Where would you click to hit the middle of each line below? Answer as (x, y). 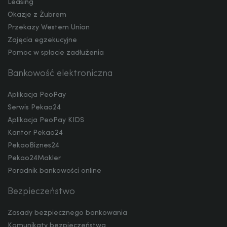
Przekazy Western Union (49, 27)
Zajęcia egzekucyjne (42, 40)
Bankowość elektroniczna (60, 73)
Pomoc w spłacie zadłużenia (56, 53)
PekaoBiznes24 (33, 145)
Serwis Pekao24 (34, 107)
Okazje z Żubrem (37, 15)
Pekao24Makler (34, 158)
